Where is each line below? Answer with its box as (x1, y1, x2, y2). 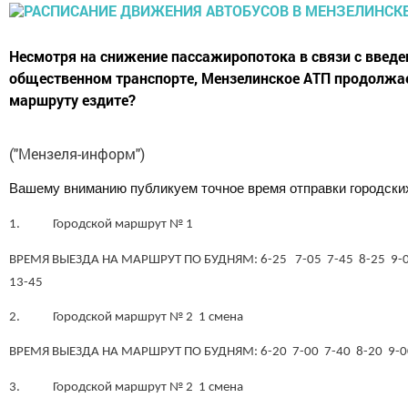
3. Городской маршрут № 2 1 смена (9, 380, 290, 394)
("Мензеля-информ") (9, 143, 145, 163)
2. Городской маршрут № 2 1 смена (9, 310, 290, 324)
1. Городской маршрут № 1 (9, 218, 286, 232)
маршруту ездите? (9, 89, 136, 109)
